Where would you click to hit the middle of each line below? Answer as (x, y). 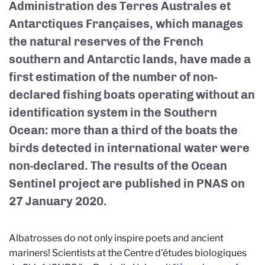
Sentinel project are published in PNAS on (127, 183)
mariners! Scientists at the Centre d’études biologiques (128, 253)
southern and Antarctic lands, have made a (130, 59)
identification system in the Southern (113, 112)
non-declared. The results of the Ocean (118, 166)
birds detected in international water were (129, 148)
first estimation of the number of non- (113, 77)
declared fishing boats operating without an (132, 95)
